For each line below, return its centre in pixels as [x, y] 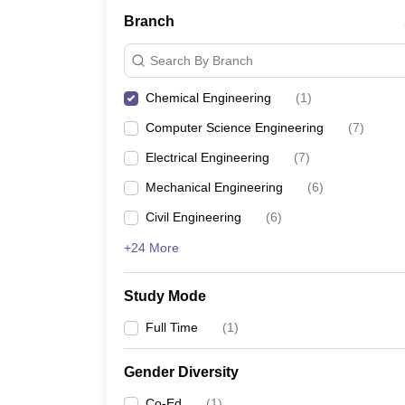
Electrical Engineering [207, 157]
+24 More [151, 248]
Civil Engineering [193, 217]
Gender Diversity [181, 372]
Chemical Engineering [208, 98]
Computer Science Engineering [235, 127]
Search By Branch [202, 60]
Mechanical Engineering [214, 187]
